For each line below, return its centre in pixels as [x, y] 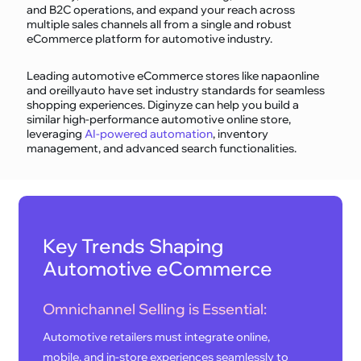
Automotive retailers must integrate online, [157, 337]
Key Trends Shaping [133, 246]
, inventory [241, 134]
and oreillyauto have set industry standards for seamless [176, 91]
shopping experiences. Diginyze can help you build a [163, 105]
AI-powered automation [149, 134]
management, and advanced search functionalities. [162, 149]
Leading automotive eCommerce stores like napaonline [173, 76]
